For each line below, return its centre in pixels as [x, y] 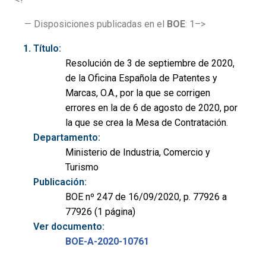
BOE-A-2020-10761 [107, 241]
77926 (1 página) [100, 211]
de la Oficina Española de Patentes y [141, 78]
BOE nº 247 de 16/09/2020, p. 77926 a [146, 197]
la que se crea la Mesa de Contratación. [147, 122]
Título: [47, 48]
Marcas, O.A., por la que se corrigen [138, 93]
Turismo [82, 167]
